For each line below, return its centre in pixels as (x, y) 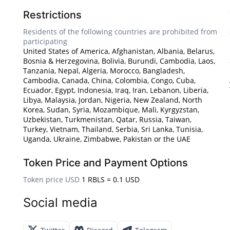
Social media (60, 203)
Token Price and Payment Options (106, 163)
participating (45, 42)
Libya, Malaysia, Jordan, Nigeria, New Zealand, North (113, 100)
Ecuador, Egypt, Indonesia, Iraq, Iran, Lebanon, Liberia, (116, 90)
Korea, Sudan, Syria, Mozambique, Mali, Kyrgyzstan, (111, 110)
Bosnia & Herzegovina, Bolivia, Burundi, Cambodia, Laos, (119, 61)
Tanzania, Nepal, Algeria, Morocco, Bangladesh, (104, 71)
